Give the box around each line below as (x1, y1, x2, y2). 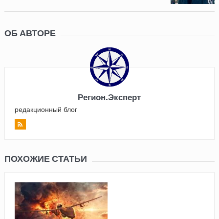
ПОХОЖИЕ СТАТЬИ (4, 153, 87, 164)
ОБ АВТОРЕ (4, 27, 56, 38)
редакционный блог (14, 104, 77, 114)
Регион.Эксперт (78, 91, 141, 103)
